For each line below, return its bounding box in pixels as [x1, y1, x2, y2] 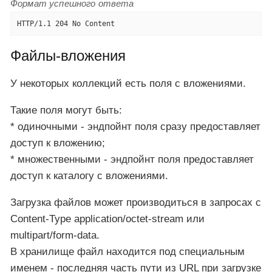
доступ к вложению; [10, 137, 105, 149]
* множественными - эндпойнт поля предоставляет [10, 153, 254, 165]
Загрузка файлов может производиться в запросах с [10, 196, 261, 208]
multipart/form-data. [10, 229, 100, 241]
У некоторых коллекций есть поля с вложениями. [10, 77, 246, 89]
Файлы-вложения [10, 47, 126, 64]
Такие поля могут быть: [10, 104, 122, 116]
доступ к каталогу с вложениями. [10, 169, 168, 182]
